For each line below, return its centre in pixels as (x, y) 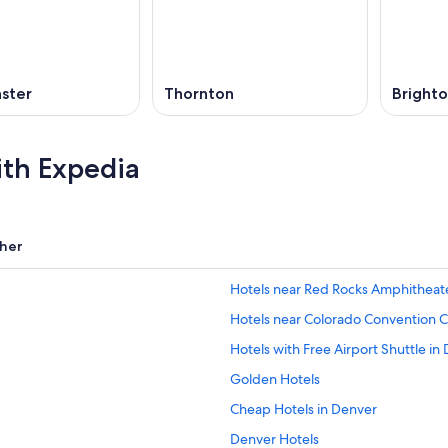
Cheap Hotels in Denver (303, 409)
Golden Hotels (275, 379)
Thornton (199, 94)
